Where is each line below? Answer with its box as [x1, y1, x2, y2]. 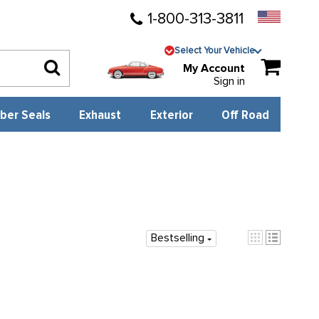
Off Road [221, 109, 270, 122]
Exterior [150, 109, 193, 122]
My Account [183, 61, 246, 75]
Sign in [214, 74, 246, 88]
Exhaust [79, 109, 122, 122]
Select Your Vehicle [174, 44, 256, 56]
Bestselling [150, 231, 204, 245]
